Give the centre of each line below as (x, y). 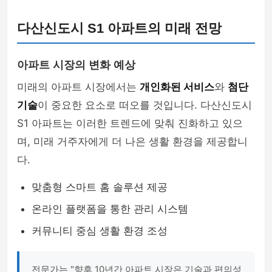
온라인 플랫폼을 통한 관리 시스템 (110, 209)
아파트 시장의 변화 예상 (76, 65)
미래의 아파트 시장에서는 (78, 87)
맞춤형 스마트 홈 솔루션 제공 (100, 187)
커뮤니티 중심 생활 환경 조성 (100, 231)
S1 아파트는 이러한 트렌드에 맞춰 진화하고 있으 (130, 123)
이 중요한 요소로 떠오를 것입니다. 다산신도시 (145, 105)
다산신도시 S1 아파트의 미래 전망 (119, 28)
